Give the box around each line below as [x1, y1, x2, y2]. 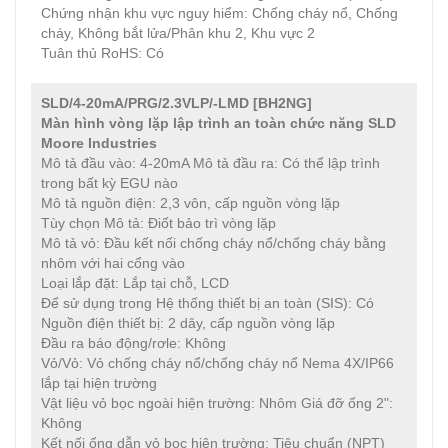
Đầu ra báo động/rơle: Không [41, 335, 226, 351]
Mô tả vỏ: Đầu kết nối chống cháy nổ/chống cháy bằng [41, 235, 386, 251]
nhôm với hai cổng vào [41, 255, 185, 271]
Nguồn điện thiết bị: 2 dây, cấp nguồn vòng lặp [41, 315, 335, 331]
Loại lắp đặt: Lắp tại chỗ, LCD [41, 275, 229, 291]
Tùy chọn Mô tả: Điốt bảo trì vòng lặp [41, 215, 276, 231]
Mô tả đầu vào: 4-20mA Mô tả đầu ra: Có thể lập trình [41, 155, 380, 171]
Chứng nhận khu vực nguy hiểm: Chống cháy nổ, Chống [41, 5, 398, 21]
